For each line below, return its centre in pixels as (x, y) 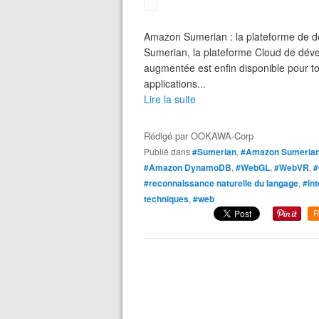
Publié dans (170, 151)
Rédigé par (167, 136)
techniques (166, 199)
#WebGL (253, 167)
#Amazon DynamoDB (188, 167)
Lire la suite (170, 99)
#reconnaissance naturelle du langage (221, 183)
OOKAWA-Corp (222, 136)
